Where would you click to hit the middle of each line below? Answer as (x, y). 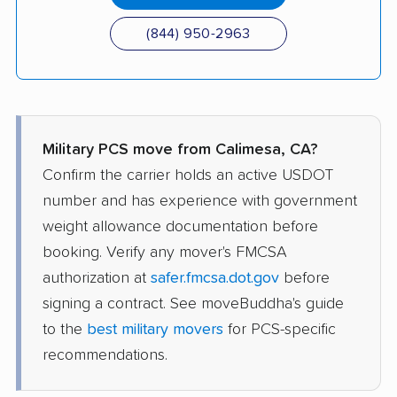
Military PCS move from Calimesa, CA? (180, 149)
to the (65, 329)
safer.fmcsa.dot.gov (215, 278)
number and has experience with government (200, 201)
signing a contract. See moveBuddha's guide (193, 304)
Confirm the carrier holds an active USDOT (188, 175)
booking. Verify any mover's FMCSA (165, 252)
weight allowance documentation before (180, 226)
